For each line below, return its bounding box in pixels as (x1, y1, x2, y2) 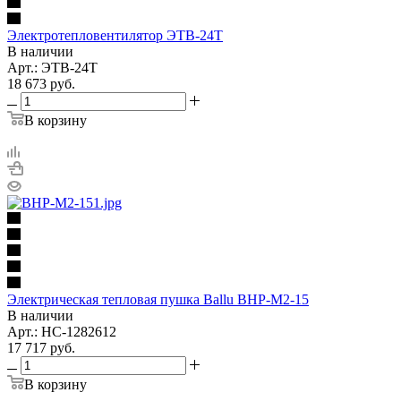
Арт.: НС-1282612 (7, 323, 116, 339)
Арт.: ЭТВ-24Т (7, 59, 98, 75)
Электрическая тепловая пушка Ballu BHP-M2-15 (7, 291, 309, 307)
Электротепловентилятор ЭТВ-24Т (7, 27, 223, 43)
